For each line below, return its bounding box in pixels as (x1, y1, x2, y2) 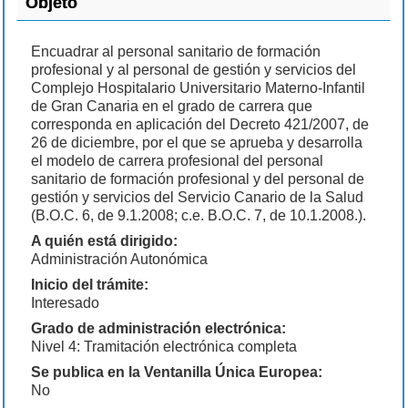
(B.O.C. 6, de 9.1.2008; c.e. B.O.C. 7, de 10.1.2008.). (31, 207, 367, 223)
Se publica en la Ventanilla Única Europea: (31, 363, 323, 380)
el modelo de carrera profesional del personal (31, 152, 324, 168)
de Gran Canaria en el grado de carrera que (31, 97, 313, 114)
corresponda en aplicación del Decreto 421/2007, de (31, 116, 370, 132)
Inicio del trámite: (31, 276, 149, 292)
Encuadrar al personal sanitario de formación (31, 43, 321, 59)
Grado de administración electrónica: (31, 320, 287, 336)
